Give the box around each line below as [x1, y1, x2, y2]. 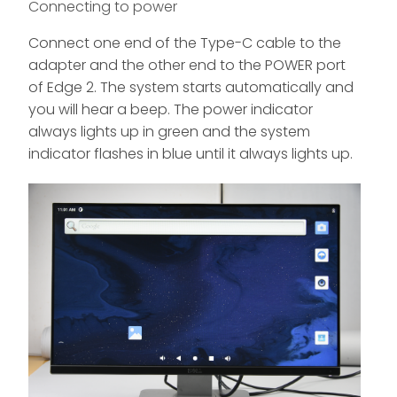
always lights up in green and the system [28, 121, 310, 143]
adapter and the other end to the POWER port [28, 55, 346, 76]
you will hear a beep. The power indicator [28, 99, 313, 121]
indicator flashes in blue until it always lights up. [28, 144, 353, 165]
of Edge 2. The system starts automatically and [28, 77, 354, 98]
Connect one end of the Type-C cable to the [28, 33, 341, 54]
